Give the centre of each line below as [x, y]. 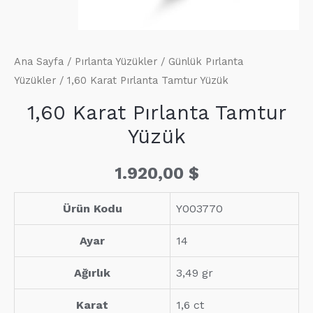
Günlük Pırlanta [206, 62]
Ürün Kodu [92, 209]
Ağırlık [92, 273]
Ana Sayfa [39, 62]
